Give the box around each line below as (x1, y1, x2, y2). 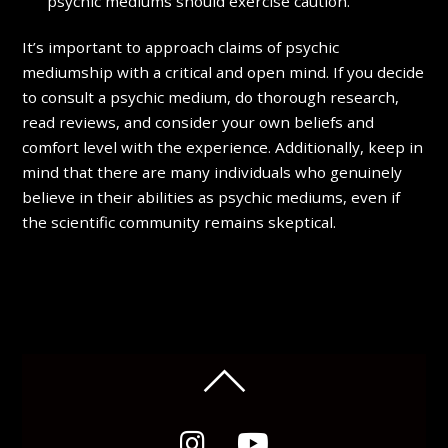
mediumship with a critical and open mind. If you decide (22, 62, 425, 83)
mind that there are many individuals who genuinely (22, 162, 403, 183)
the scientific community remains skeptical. (22, 212, 337, 233)
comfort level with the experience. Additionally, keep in (22, 137, 424, 158)
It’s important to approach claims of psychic (22, 37, 340, 58)
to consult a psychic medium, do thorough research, (22, 87, 400, 108)
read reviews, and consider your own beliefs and (22, 112, 375, 133)
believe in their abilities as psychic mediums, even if (22, 187, 401, 208)
